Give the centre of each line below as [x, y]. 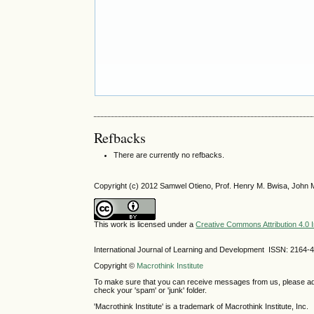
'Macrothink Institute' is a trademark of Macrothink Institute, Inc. [202, 307]
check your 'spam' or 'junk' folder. [151, 291]
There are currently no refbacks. [169, 155]
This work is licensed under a [145, 225]
